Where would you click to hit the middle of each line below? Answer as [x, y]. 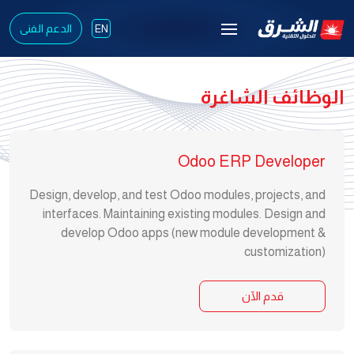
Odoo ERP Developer [252, 161]
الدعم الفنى [46, 28]
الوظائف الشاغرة [273, 97]
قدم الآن [262, 296]
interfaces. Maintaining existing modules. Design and [184, 214]
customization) [285, 252]
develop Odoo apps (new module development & [193, 233]
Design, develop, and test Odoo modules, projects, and [177, 195]
